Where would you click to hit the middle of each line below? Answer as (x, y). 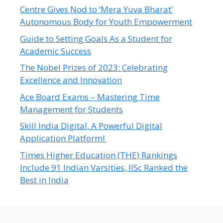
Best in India (44, 180)
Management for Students (71, 109)
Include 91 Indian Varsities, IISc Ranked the (104, 167)
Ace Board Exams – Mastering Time (90, 97)
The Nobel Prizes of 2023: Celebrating (94, 68)
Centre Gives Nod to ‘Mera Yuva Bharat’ (96, 9)
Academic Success (56, 51)
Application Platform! (63, 138)
